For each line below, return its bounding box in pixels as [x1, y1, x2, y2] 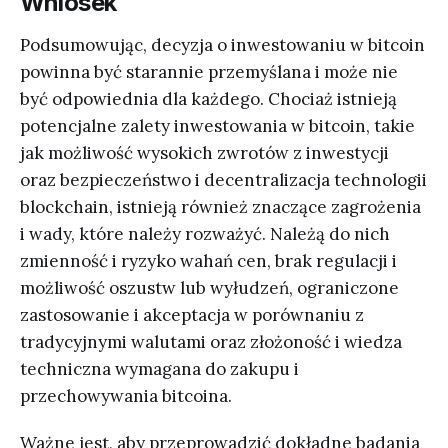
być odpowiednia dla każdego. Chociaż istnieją [20, 87, 397, 110]
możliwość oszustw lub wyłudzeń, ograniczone [20, 276, 399, 299]
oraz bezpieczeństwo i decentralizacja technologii [20, 168, 427, 191]
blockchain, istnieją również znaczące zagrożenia [20, 195, 421, 218]
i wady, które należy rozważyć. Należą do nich [20, 222, 390, 245]
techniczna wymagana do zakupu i [20, 357, 299, 380]
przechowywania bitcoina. [20, 384, 232, 407]
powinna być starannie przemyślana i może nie [20, 60, 398, 83]
